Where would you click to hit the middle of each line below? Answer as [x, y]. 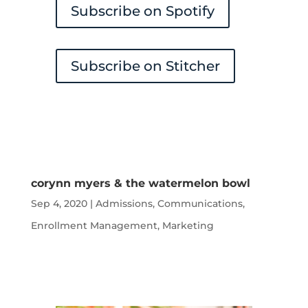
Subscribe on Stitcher [145, 66]
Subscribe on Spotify [142, 11]
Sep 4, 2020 [59, 203]
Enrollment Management [94, 225]
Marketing [188, 225]
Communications [200, 203]
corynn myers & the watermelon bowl [140, 183]
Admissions [124, 203]
